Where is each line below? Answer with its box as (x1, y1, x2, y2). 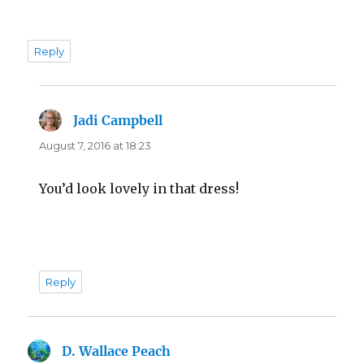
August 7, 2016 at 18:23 (39, 138, 152, 152)
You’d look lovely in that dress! (39, 180, 240, 197)
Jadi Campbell (73, 111, 163, 128)
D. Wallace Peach (62, 342, 171, 359)
